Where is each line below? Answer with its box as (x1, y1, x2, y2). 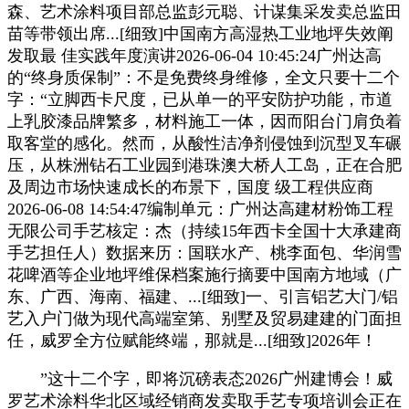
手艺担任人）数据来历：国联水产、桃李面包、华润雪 (7, 243, 402, 262)
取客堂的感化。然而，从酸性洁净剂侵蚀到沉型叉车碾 (7, 133, 402, 152)
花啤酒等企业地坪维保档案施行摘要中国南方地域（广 (7, 265, 402, 284)
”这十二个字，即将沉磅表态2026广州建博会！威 (7, 369, 393, 388)
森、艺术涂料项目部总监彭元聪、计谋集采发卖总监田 (7, 2, 402, 21)
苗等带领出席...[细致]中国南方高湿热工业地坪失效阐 (7, 24, 393, 43)
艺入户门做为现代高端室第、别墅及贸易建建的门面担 (7, 309, 402, 328)
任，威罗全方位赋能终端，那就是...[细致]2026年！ (7, 330, 377, 350)
